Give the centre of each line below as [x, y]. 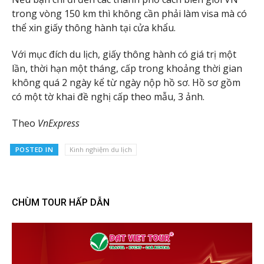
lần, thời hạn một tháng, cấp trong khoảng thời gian [127, 68]
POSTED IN [34, 150]
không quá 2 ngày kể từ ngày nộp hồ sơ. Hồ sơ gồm [126, 82]
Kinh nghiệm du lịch [100, 150]
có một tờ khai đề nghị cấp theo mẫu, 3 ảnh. [108, 96]
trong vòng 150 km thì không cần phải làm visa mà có [129, 14]
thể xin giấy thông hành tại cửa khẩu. [94, 28]
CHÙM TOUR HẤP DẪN [61, 203]
